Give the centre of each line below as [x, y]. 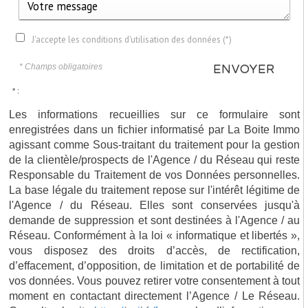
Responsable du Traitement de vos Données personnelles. [155, 174]
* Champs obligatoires [61, 66]
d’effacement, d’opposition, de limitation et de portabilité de [155, 265]
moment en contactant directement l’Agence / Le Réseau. [155, 295]
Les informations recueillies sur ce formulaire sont [155, 114]
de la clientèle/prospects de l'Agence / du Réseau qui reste [155, 159]
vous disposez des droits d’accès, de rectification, [155, 250]
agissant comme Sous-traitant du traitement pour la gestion [155, 144]
